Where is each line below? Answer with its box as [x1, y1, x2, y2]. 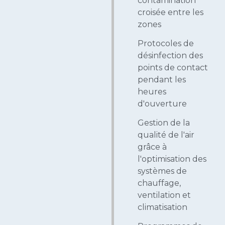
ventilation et [138, 190, 191, 200]
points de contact [138, 63, 208, 73]
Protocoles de [138, 39, 194, 49]
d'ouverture [138, 99, 187, 109]
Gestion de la [138, 118, 190, 128]
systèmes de [138, 166, 187, 176]
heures [138, 87, 166, 97]
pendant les [138, 75, 186, 85]
